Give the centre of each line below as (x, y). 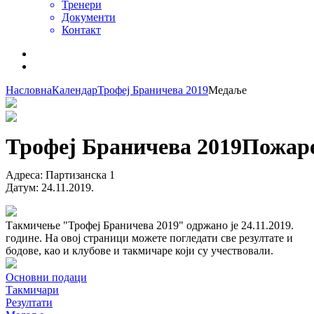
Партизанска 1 (80, 175)
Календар (75, 90)
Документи (89, 17)
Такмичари (32, 289)
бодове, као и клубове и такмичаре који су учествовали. (139, 250)
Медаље (227, 90)
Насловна (29, 90)
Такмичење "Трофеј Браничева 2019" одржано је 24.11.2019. (150, 225)
